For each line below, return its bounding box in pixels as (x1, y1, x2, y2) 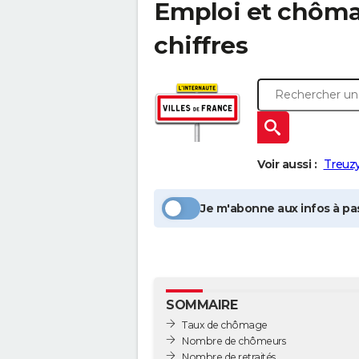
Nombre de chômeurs (182, 334, 285, 347)
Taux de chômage (182, 318, 268, 331)
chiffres (154, 30, 248, 60)
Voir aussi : (257, 157, 317, 171)
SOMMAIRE (166, 297, 237, 313)
